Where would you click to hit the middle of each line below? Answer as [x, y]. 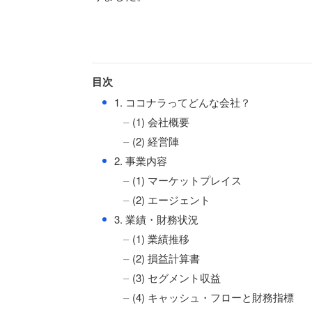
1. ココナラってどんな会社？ [181, 102]
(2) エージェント [171, 200]
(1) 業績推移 [161, 239]
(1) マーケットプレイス [187, 180]
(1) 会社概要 [161, 122]
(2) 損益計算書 [166, 258]
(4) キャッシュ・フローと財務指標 [213, 297]
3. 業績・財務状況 [155, 219]
